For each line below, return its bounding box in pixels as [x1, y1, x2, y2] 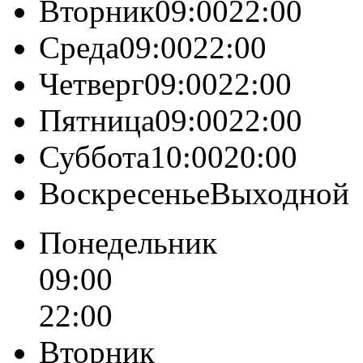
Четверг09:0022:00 [39, 66, 292, 101]
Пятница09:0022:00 [39, 102, 302, 138]
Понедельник [39, 224, 217, 260]
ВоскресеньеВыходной [39, 175, 349, 211]
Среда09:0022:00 [39, 29, 267, 65]
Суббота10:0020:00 [39, 139, 297, 174]
